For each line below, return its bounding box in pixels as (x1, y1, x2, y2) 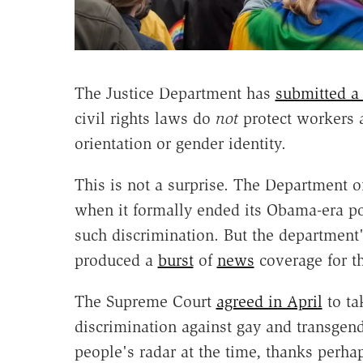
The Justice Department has (74, 83, 275, 103)
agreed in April (216, 291, 322, 311)
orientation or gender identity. (74, 133, 286, 153)
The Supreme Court (74, 291, 216, 311)
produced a (74, 250, 158, 270)
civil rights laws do (74, 108, 216, 128)
